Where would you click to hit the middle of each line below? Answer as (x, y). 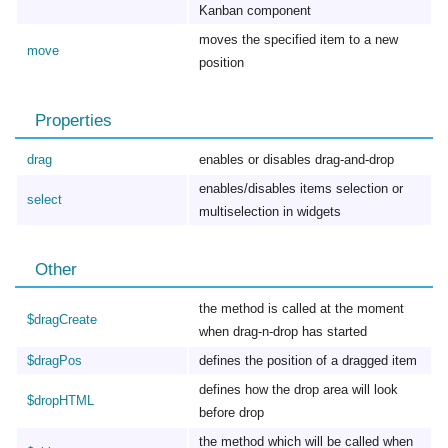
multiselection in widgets (270, 211)
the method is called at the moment (301, 308)
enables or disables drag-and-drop (296, 159)
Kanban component (255, 10)
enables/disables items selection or (301, 188)
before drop (231, 412)
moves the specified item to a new (298, 39)
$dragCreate (62, 319)
